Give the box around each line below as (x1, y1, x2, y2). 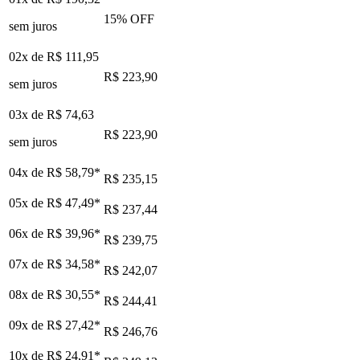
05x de (9, 195, 47, 210)
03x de (9, 107, 47, 121)
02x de (9, 49, 47, 63)
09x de (9, 317, 47, 332)
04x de (9, 165, 47, 179)
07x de (9, 256, 47, 271)
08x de (9, 287, 47, 301)
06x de (9, 226, 47, 240)
